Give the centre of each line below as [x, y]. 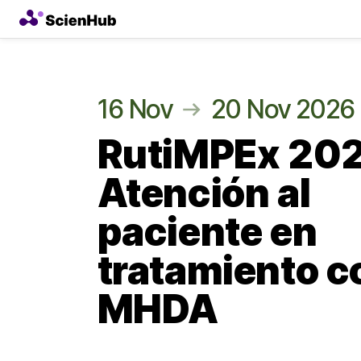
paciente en [207, 232]
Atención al [204, 193]
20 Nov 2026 [283, 109]
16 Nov [135, 109]
